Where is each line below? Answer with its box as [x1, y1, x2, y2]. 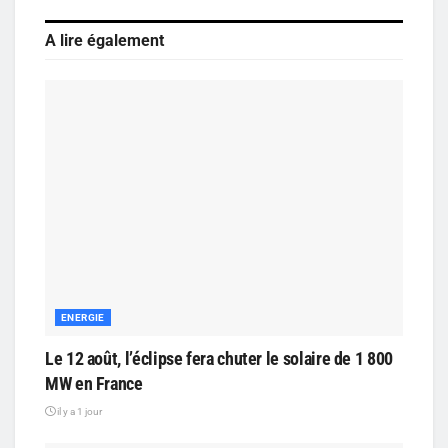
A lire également [45, 31, 164, 51]
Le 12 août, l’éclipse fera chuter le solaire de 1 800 [45, 348, 393, 370]
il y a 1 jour [55, 406, 102, 418]
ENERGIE [61, 312, 105, 324]
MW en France [45, 373, 143, 395]
